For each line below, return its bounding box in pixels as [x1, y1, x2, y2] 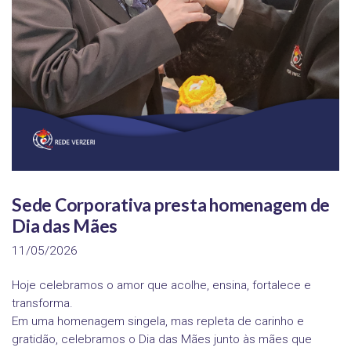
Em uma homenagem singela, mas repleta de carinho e [12, 313, 304, 328]
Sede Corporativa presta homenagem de [12, 194, 330, 215]
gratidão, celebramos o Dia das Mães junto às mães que [12, 331, 312, 346]
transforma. [12, 295, 73, 310]
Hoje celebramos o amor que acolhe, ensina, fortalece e [12, 277, 311, 292]
